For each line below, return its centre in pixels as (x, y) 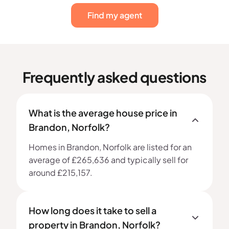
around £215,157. (61, 173)
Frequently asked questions (114, 77)
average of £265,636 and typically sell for (108, 160)
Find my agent (114, 15)
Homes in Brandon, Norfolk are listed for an (110, 147)
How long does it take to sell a (93, 210)
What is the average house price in (103, 113)
